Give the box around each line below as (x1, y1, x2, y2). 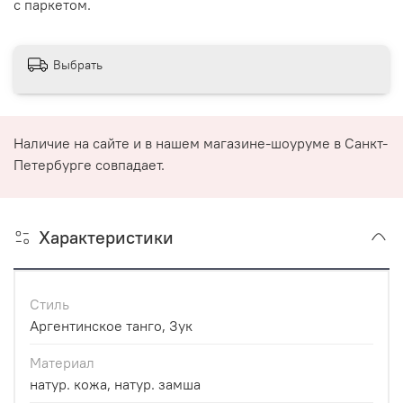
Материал (30, 354, 94, 372)
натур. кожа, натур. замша (30, 375, 201, 394)
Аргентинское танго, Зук (30, 317, 193, 336)
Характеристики (39, 226, 174, 249)
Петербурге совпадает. (13, 155, 165, 174)
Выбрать (53, 56, 103, 73)
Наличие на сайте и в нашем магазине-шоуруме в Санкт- (13, 133, 388, 152)
